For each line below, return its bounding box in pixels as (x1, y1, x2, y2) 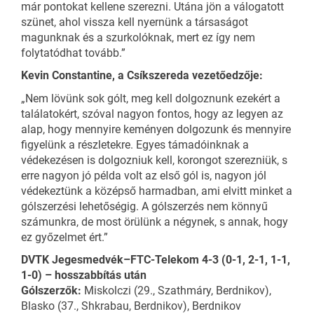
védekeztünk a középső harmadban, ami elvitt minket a (21, 184, 292, 198)
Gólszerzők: (21, 284, 84, 298)
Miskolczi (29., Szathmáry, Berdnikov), (84, 284, 271, 298)
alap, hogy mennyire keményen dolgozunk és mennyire (21, 122, 291, 136)
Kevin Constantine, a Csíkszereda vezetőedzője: (21, 69, 263, 83)
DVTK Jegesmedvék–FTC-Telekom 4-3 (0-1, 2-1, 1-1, (21, 253, 290, 267)
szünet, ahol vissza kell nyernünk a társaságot (21, 15, 248, 29)
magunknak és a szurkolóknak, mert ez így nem (21, 30, 255, 44)
